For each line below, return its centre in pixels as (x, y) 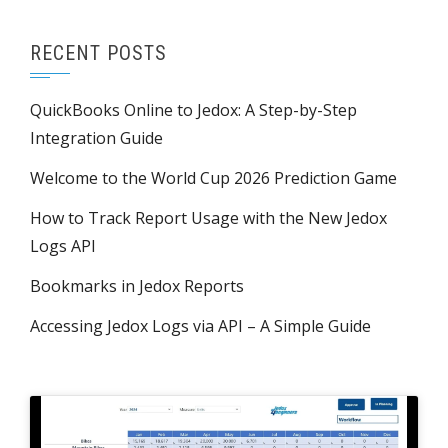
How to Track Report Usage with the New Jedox (208, 217)
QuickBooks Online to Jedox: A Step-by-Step (193, 109)
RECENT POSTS (98, 52)
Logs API (63, 245)
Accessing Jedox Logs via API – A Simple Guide (200, 325)
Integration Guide (96, 137)
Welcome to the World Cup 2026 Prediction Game (213, 177)
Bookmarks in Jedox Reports (137, 285)
